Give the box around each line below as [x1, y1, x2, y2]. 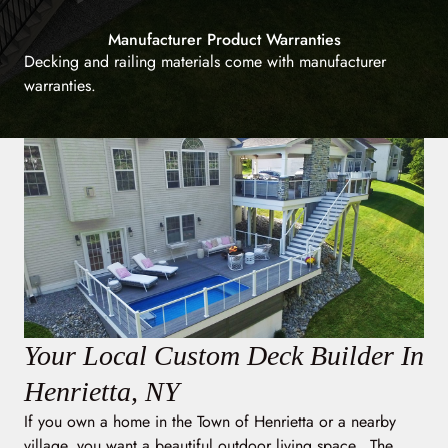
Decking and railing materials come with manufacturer [24, 49, 386, 73]
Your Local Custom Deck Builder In [24, 339, 424, 371]
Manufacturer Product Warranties [107, 27, 341, 51]
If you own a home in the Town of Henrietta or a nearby [24, 409, 396, 433]
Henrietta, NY [24, 375, 180, 407]
